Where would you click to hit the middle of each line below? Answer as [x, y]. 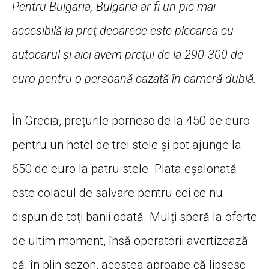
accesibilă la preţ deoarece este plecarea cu [123, 30]
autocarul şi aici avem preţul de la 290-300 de [128, 54]
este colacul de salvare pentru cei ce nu [117, 192]
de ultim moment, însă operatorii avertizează [130, 240]
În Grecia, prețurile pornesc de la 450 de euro [131, 120]
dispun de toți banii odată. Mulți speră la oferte [134, 216]
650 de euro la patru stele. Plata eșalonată [124, 168]
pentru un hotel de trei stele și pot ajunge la [127, 144]
